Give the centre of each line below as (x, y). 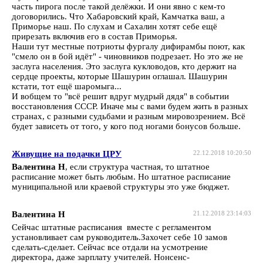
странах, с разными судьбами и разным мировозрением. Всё (129, 116)
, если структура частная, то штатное (137, 166)
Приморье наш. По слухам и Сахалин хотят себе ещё (114, 26)
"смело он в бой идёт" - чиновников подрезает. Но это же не (127, 56)
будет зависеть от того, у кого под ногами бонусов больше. (126, 126)
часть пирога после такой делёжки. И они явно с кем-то (119, 6)
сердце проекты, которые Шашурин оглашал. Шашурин (119, 76)
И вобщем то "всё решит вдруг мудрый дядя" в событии (120, 96)
